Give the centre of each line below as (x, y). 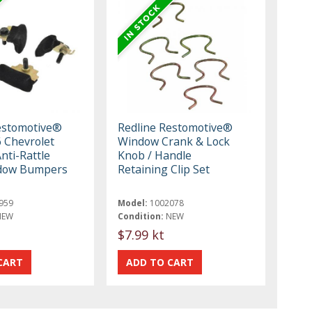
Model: (133, 203)
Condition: (141, 216)
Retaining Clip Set (164, 169)
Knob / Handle (155, 155)
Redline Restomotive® (175, 127)
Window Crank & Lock (174, 141)
